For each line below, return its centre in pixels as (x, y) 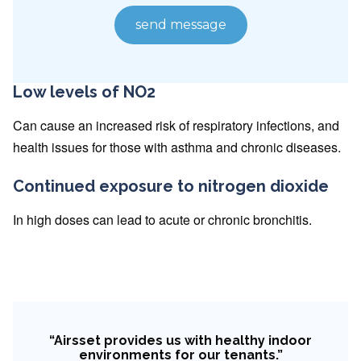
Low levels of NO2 (84, 91)
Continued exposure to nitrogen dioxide (171, 186)
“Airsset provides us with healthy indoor (180, 340)
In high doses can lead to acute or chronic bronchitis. (162, 219)
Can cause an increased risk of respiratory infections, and (176, 125)
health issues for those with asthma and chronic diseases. (177, 147)
